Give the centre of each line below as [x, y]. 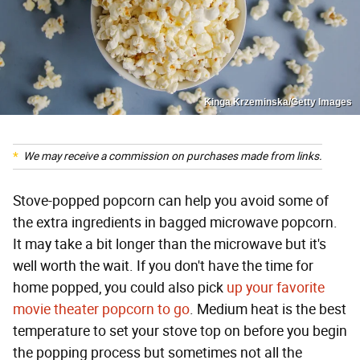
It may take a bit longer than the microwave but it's [170, 244]
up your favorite [274, 287]
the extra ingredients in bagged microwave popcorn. [175, 222]
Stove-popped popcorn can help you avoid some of [171, 200]
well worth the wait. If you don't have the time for [163, 266]
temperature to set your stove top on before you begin [180, 331]
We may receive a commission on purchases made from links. [173, 156]
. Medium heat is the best [268, 309]
